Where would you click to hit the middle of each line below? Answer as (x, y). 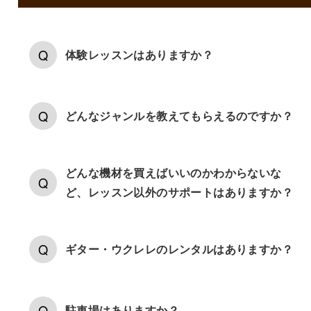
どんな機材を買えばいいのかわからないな (173, 173)
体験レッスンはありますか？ (139, 55)
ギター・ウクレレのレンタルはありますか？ (179, 249)
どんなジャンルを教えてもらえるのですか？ (179, 116)
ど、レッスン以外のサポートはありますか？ (179, 192)
